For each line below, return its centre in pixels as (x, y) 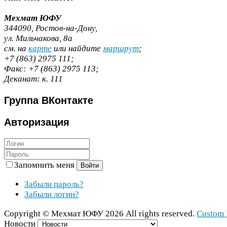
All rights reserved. (160, 213)
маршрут (121, 49)
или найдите (77, 49)
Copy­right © (28, 213)
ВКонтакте (66, 100)
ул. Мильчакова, (34, 39)
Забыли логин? (52, 195)
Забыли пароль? (54, 184)
